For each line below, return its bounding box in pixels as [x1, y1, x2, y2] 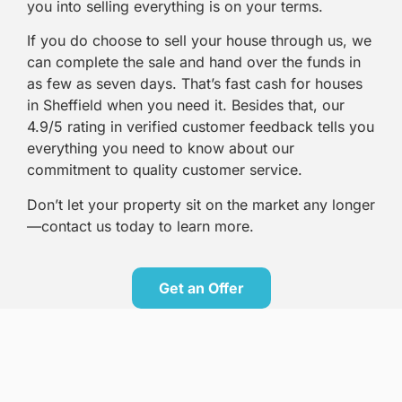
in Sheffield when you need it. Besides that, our [27, 96, 345, 115]
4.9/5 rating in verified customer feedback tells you [27, 118, 374, 136]
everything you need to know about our [27, 139, 294, 158]
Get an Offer [158, 279, 244, 298]
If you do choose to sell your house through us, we [27, 31, 371, 50]
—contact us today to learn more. [27, 216, 254, 235]
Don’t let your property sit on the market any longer [27, 195, 375, 214]
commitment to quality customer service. [27, 161, 302, 179]
